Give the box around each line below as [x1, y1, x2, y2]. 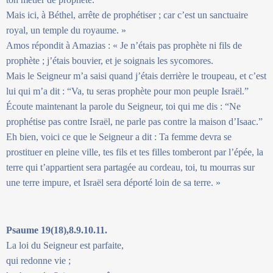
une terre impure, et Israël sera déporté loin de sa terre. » [6, 177, 221, 188]
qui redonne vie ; [6, 255, 71, 266]
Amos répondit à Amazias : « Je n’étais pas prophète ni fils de [6, 40, 242, 51]
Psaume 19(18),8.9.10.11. [6, 224, 107, 235]
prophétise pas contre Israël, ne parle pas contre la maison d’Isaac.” [6, 116, 263, 127]
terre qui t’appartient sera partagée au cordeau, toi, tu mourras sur [6, 161, 255, 172]
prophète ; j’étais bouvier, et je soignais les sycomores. [6, 55, 213, 66]
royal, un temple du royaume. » [6, 24, 126, 35]
